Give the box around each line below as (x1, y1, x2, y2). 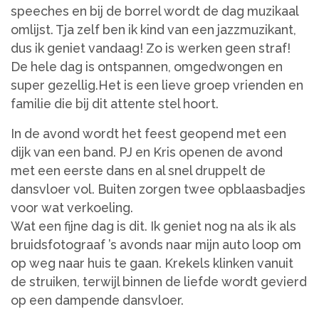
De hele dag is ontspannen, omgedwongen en (11, 59, 283, 75)
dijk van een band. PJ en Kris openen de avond (11, 145, 283, 160)
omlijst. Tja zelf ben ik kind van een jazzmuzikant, (11, 22, 296, 38)
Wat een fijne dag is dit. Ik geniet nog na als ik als (11, 219, 296, 234)
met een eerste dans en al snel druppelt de (11, 163, 266, 179)
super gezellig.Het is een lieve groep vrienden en (11, 78, 303, 93)
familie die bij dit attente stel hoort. (11, 96, 219, 112)
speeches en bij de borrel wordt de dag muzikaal (11, 4, 298, 19)
